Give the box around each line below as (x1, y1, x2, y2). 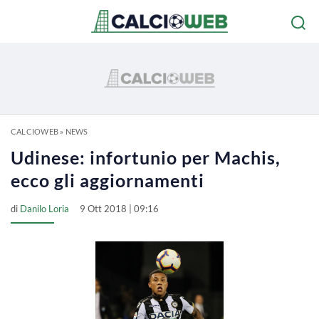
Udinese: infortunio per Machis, (11, 147, 281, 168)
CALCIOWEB (11, 127, 58, 136)
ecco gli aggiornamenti (11, 169, 204, 191)
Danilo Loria (20, 203, 69, 214)
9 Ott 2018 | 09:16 (80, 203, 159, 214)
